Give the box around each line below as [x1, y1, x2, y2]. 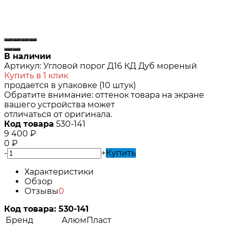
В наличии [4, 51, 51, 61]
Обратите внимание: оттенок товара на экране [4, 90, 204, 100]
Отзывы [24, 186, 59, 196]
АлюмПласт [62, 215, 111, 225]
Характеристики [24, 166, 94, 177]
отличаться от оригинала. [4, 109, 112, 119]
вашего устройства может [4, 99, 115, 109]
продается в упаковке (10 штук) [4, 80, 136, 90]
